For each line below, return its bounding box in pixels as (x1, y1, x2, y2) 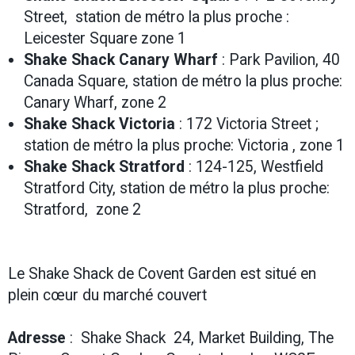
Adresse (8, 329, 66, 347)
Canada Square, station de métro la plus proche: (24, 72, 342, 90)
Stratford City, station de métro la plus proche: (24, 179, 330, 197)
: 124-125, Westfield (185, 158, 323, 176)
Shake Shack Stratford (24, 158, 185, 176)
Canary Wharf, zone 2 (24, 94, 166, 112)
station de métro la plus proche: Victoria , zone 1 (24, 136, 345, 155)
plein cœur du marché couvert (8, 286, 211, 304)
